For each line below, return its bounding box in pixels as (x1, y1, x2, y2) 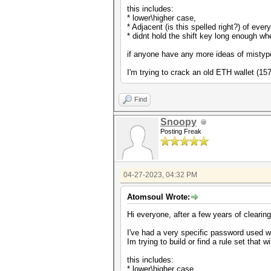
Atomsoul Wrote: (127, 192, 190, 201)
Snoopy (160, 117, 197, 127)
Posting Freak (160, 128, 201, 135)
